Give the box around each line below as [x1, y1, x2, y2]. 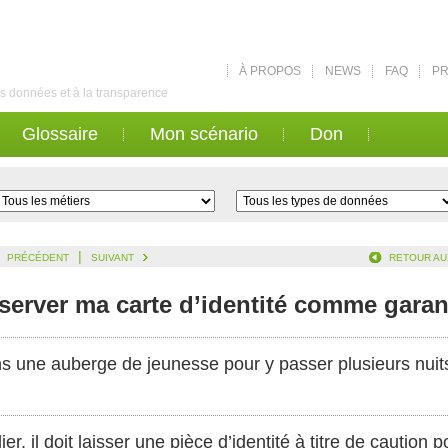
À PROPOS [239, 64, 301, 78]
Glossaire [22, 124, 98, 144]
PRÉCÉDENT [7, 252, 69, 263]
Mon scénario [150, 124, 258, 144]
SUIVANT [91, 252, 134, 263]
